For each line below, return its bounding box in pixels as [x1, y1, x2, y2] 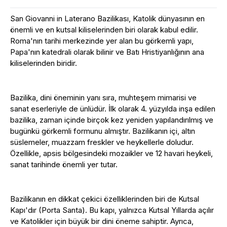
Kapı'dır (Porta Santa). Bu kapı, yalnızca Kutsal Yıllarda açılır [10, 205, 214, 215]
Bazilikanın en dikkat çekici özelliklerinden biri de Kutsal [10, 194, 199, 204]
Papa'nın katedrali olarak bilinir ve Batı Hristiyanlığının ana [10, 47, 204, 57]
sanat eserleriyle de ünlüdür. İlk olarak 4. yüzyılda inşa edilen [10, 104, 215, 113]
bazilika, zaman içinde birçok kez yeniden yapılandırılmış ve [10, 115, 213, 125]
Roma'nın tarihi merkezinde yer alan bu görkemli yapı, [10, 36, 194, 46]
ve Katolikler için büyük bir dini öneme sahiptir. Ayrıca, [10, 216, 194, 226]
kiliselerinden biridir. [10, 58, 77, 68]
